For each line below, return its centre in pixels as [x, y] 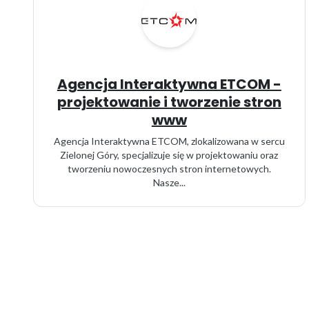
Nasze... [169, 182]
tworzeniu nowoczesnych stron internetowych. [169, 169]
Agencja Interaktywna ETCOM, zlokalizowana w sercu [169, 141]
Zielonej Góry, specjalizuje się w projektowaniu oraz [169, 155]
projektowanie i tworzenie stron [169, 102]
